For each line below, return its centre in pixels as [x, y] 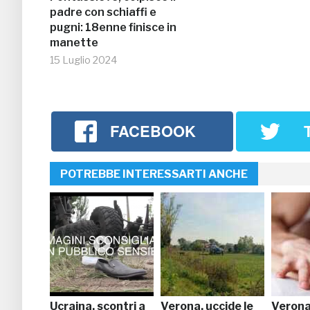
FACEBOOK [153, 131]
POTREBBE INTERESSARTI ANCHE [154, 174]
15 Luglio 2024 [83, 60]
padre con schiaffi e [103, 12]
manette [74, 43]
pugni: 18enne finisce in [113, 28]
